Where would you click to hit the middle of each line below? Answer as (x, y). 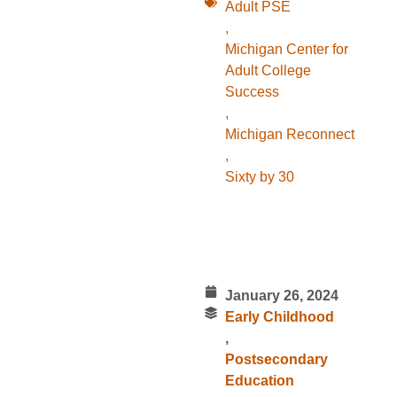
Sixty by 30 (259, 177)
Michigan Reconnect (289, 135)
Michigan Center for (286, 50)
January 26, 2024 (281, 296)
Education (259, 381)
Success (252, 92)
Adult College (268, 71)
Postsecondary (276, 360)
